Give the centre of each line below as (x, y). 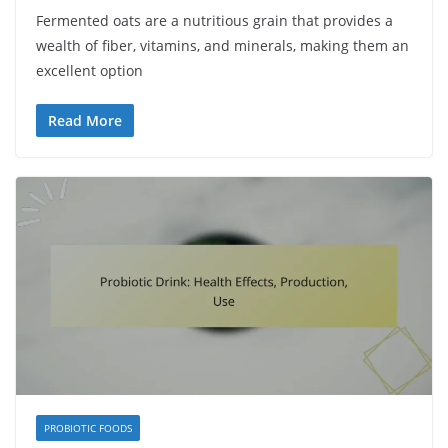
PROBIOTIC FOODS (88, 427)
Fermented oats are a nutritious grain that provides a (214, 20)
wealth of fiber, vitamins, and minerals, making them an (222, 45)
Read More (85, 120)
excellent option (89, 70)
